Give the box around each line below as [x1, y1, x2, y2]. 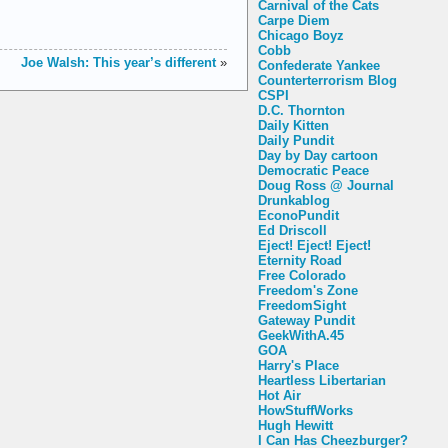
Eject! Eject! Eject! [258, 237, 371, 253]
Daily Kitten [258, 117, 329, 133]
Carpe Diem [258, 12, 330, 28]
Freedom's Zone [258, 282, 358, 298]
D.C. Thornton [258, 102, 345, 118]
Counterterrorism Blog [258, 72, 397, 88]
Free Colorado [258, 267, 346, 283]
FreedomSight [258, 297, 346, 313]
